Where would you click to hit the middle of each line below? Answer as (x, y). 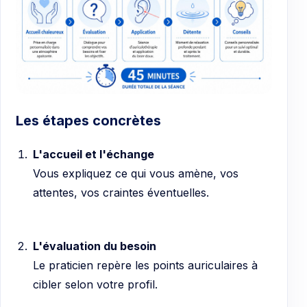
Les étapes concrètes (88, 120)
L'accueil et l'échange (93, 154)
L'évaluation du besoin (94, 246)
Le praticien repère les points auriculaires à (145, 265)
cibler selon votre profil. (95, 284)
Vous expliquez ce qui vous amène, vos (135, 173)
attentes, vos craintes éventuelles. (121, 192)
